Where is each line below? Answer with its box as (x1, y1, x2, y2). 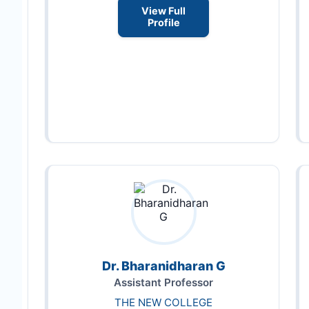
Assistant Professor (114, 275, 213, 289)
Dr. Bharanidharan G (101, 258, 226, 273)
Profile (147, 17, 180, 29)
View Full (141, 5, 186, 17)
